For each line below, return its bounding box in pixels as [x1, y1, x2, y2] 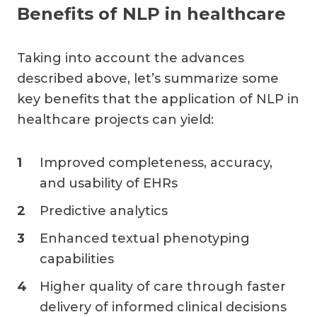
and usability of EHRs [40, 175, 181, 191]
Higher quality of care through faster [40, 278, 286, 294]
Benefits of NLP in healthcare [17, 3, 286, 24]
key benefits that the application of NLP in [17, 91, 299, 107]
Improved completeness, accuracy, [40, 154, 272, 171]
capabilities [40, 250, 114, 267]
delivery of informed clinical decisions [40, 299, 287, 315]
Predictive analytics [40, 202, 168, 219]
